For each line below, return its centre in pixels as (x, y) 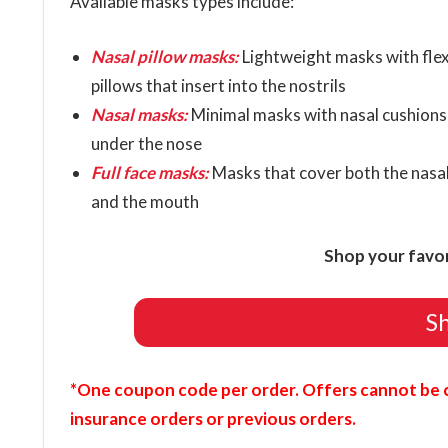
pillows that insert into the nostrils (218, 85)
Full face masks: (149, 172)
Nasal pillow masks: (164, 56)
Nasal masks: (139, 114)
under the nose (146, 143)
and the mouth (144, 201)
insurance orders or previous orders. (212, 418)
